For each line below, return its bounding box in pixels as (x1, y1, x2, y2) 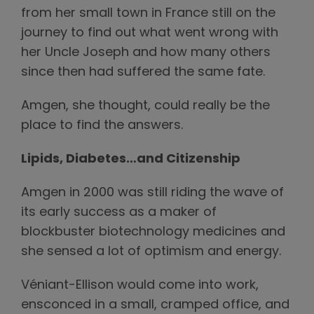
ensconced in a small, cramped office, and (21, 298, 289, 312)
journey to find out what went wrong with (21, 26, 278, 40)
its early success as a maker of (21, 205, 217, 219)
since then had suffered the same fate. (21, 65, 265, 79)
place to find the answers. (21, 118, 183, 132)
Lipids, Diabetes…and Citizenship (21, 152, 240, 166)
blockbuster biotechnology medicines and (21, 225, 285, 239)
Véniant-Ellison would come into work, (21, 278, 259, 292)
